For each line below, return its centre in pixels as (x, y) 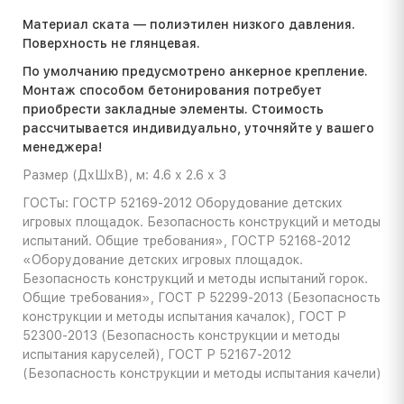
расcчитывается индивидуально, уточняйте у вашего (198, 129)
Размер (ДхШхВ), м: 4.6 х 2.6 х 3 (124, 175)
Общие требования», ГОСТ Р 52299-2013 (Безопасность (202, 298)
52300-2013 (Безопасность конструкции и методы (181, 336)
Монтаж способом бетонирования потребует (172, 91)
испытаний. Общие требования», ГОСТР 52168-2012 (187, 241)
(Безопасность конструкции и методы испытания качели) (202, 374)
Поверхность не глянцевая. (111, 44)
